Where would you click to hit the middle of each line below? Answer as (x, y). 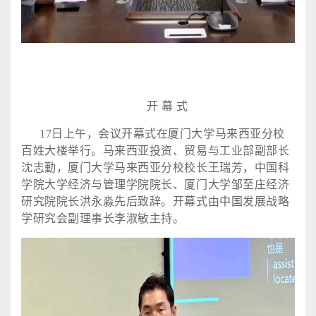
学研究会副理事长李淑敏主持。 (103, 218)
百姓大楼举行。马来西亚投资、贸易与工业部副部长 (156, 150)
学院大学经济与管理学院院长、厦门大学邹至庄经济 (156, 184)
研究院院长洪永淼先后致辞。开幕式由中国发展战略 (156, 201)
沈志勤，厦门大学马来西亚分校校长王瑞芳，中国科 (156, 167)
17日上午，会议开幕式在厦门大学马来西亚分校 (162, 133)
